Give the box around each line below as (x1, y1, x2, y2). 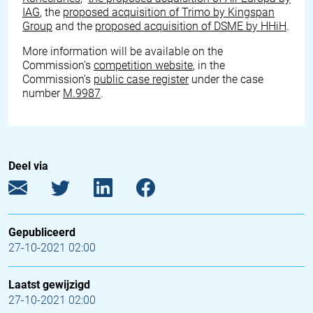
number (22, 87, 63, 100)
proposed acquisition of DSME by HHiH (95, 20, 286, 33)
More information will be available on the (22, 45, 223, 58)
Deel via (8, 159, 48, 173)
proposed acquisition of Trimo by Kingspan (63, 6, 275, 19)
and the (52, 20, 95, 33)
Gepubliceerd (8, 226, 75, 239)
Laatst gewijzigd (8, 278, 90, 291)
